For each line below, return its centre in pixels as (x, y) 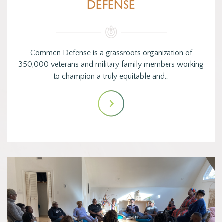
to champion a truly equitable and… (111, 77)
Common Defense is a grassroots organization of (111, 53)
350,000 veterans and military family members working (111, 65)
